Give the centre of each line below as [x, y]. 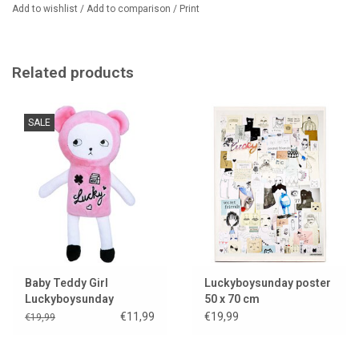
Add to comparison [130, 9]
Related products [73, 73]
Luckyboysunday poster [268, 282]
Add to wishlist [46, 9]
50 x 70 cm [232, 298]
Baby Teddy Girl [67, 282]
